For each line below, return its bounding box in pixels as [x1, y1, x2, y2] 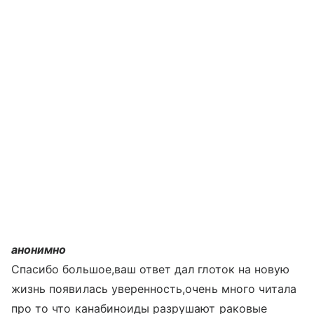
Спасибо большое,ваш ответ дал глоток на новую [11, 262, 290, 276]
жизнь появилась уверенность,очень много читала [11, 282, 297, 296]
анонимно [11, 243, 67, 257]
